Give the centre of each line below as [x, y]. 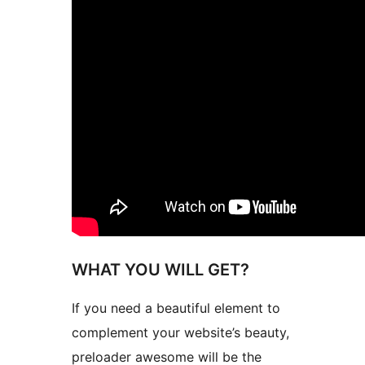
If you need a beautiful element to [176, 308]
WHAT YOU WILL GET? [161, 269]
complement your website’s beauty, [180, 332]
